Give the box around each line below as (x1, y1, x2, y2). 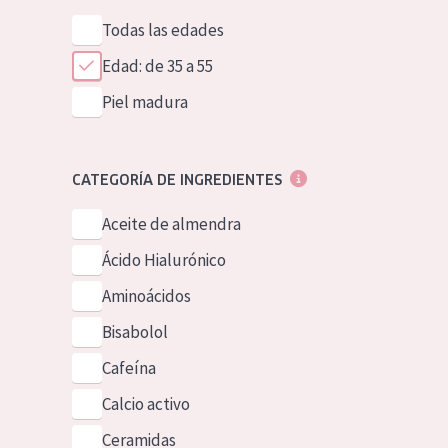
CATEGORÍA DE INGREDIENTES (71, 171, 282, 189)
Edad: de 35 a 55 (101, 55, 213, 77)
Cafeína (101, 357, 156, 379)
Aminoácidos (101, 285, 191, 307)
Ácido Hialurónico (101, 249, 226, 271)
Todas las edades (101, 19, 224, 41)
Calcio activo (101, 393, 190, 415)
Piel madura (101, 91, 188, 113)
